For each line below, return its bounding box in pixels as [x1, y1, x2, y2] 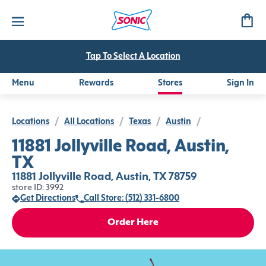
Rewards [79, 80, 113, 87]
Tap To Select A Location [85, 53, 180, 61]
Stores [158, 80, 182, 87]
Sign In [227, 80, 254, 87]
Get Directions [20, 195, 75, 202]
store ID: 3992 [12, 184, 64, 192]
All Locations [64, 118, 114, 126]
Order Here [107, 218, 159, 227]
